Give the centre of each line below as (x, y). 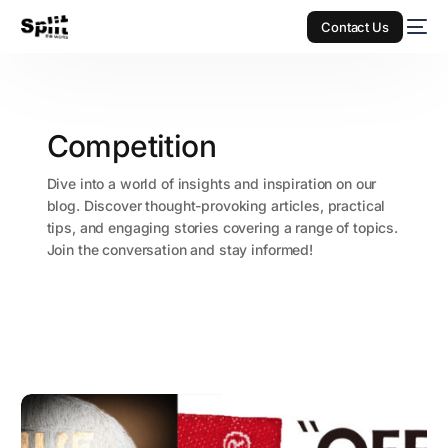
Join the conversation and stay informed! (179, 250)
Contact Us (355, 26)
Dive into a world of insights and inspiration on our (211, 184)
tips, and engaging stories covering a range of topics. (222, 228)
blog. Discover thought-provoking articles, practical (216, 206)
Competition (131, 146)
